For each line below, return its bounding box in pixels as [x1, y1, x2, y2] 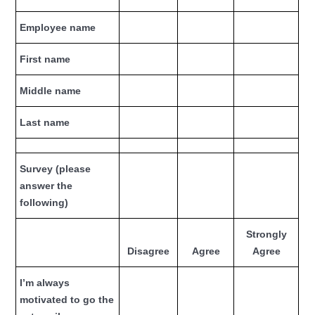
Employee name [20, 22, 96, 33]
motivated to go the [20, 294, 115, 305]
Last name [20, 117, 70, 128]
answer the [20, 180, 73, 191]
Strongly [245, 229, 287, 240]
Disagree [127, 245, 170, 257]
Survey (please [20, 163, 91, 174]
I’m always [20, 277, 70, 288]
